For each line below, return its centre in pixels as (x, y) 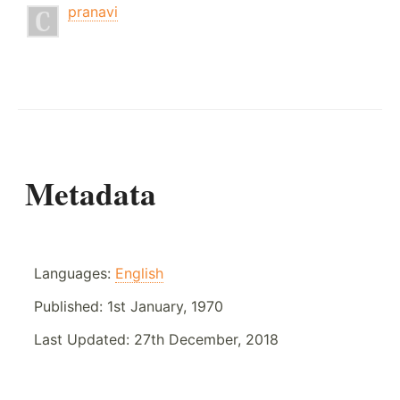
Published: (71, 306)
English (139, 273)
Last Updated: (84, 339)
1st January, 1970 (165, 306)
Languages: (75, 273)
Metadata (91, 193)
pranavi (93, 11)
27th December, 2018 (206, 339)
